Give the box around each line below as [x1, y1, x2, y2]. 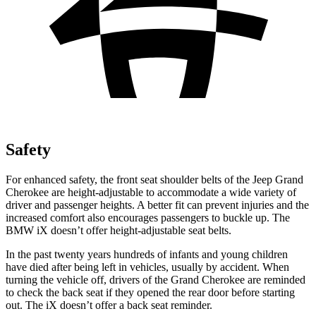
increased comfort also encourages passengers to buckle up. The [6, 211, 290, 224]
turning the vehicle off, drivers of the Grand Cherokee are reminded [6, 273, 305, 286]
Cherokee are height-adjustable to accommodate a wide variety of [6, 186, 296, 198]
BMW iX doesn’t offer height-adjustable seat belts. [6, 224, 231, 236]
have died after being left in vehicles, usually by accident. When [6, 260, 289, 273]
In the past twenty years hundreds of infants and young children [6, 248, 288, 260]
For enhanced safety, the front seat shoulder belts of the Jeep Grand [6, 173, 303, 186]
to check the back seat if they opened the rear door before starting [6, 286, 295, 298]
